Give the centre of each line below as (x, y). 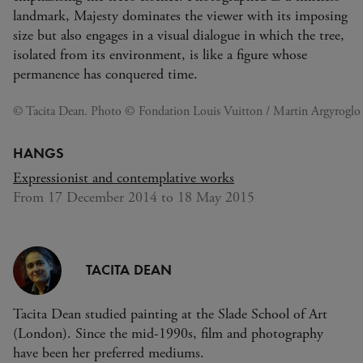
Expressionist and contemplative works (124, 178)
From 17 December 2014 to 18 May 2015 (134, 197)
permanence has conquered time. (105, 74)
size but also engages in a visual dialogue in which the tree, (179, 35)
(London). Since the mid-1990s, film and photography (168, 333)
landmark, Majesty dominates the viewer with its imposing (180, 16)
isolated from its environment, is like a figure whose (160, 55)
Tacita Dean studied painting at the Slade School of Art (170, 314)
